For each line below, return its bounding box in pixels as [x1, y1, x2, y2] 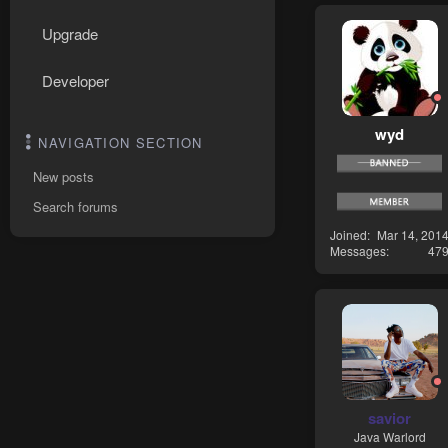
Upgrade [42, 23, 98, 44]
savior [368, 406, 411, 429]
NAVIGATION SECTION [38, 133, 203, 152]
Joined [330, 226, 367, 244]
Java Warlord [353, 427, 426, 445]
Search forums [33, 197, 118, 216]
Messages [330, 242, 386, 260]
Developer [42, 70, 109, 91]
